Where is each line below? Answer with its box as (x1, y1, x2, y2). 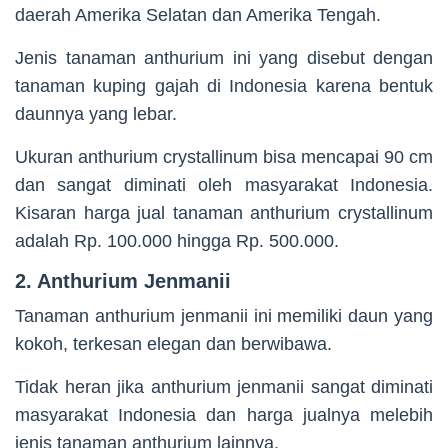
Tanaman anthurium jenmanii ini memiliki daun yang (15, 306, 433, 327)
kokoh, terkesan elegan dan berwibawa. (15, 334, 332, 355)
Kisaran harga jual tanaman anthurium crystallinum (15, 203, 433, 224)
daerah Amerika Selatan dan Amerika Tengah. (15, 5, 381, 26)
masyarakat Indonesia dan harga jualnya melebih (15, 405, 433, 426)
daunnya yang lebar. (15, 104, 177, 125)
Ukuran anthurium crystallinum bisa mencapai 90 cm (15, 147, 433, 168)
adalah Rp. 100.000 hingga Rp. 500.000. (15, 231, 339, 252)
